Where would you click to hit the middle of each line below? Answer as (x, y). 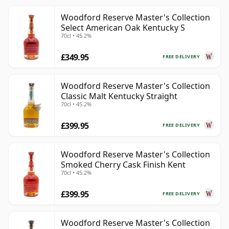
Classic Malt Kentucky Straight (119, 96)
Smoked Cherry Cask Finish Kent (123, 165)
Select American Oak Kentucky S (123, 28)
